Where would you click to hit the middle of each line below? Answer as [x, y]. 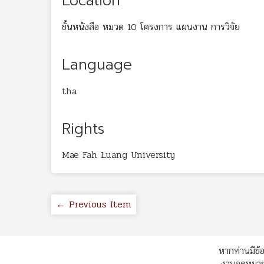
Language [97, 65]
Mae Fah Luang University [118, 155]
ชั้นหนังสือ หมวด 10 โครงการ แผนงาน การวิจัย [151, 27]
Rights [83, 129]
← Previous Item [94, 204]
